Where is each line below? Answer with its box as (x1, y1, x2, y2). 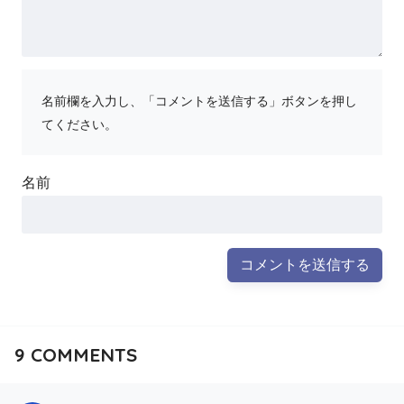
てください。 (41, 116, 117, 132)
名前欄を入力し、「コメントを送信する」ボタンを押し (41, 93, 357, 108)
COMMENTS (24, 343, 137, 367)
